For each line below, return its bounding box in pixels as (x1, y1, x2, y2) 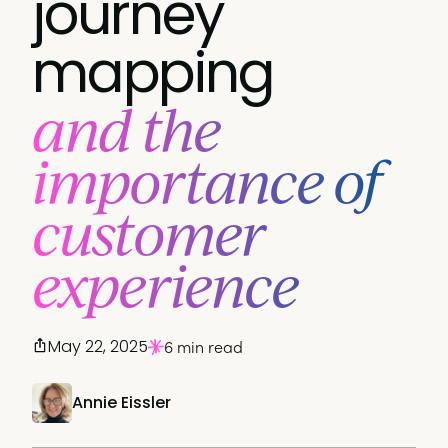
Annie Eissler (72, 391, 171, 414)
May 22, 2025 (48, 335, 148, 358)
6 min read (164, 335, 243, 358)
